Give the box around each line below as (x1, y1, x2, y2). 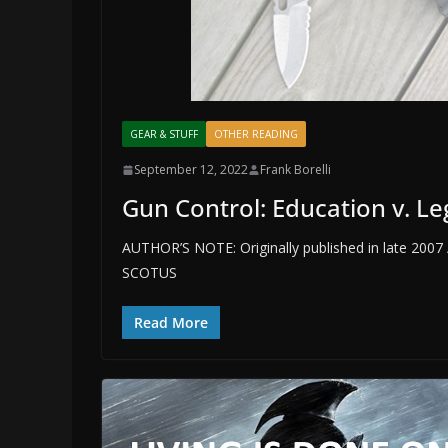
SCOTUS (122, 263, 177, 283)
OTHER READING (214, 127, 298, 142)
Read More (134, 313, 208, 333)
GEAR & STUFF (130, 127, 198, 142)
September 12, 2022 (134, 161, 248, 179)
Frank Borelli (260, 161, 331, 179)
